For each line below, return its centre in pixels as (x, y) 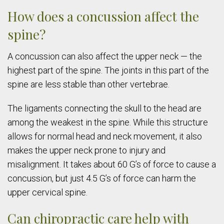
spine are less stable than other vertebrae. (88, 84)
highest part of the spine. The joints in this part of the (108, 70)
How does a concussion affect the (103, 16)
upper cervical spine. (47, 192)
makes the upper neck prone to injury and (86, 150)
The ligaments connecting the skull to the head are (104, 108)
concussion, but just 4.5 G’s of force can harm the (102, 178)
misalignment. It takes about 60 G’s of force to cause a (112, 164)
